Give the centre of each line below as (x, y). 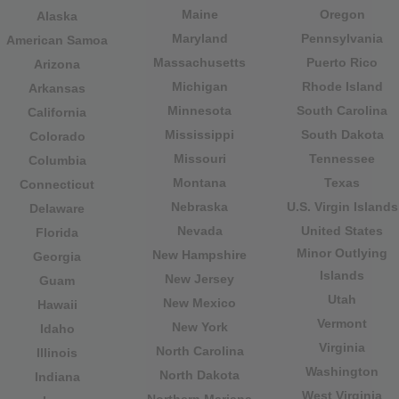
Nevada (199, 231)
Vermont (342, 324)
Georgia (57, 257)
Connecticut (57, 185)
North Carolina (199, 351)
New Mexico (199, 303)
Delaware (57, 209)
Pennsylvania (342, 39)
